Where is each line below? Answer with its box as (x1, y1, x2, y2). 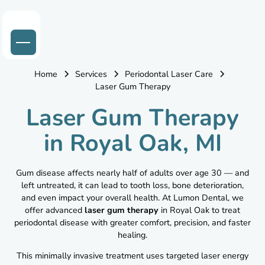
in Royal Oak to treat (159, 205, 240, 216)
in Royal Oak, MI (43, 127, 222, 160)
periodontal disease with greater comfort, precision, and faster (14, 217, 251, 229)
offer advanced (25, 205, 85, 216)
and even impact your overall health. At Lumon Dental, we (21, 192, 244, 204)
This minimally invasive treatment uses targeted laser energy (17, 250, 248, 262)
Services (75, 68, 107, 80)
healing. (118, 230, 147, 241)
